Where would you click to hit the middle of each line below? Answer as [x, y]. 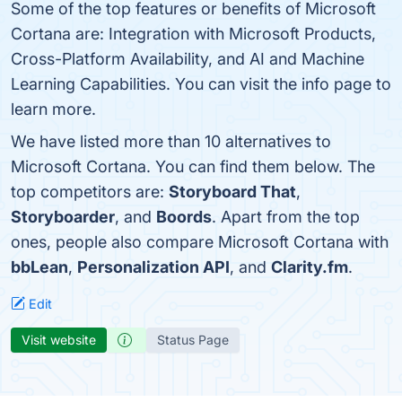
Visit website [59, 340]
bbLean [39, 267]
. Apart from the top [286, 217]
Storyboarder [63, 217]
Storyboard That [232, 192]
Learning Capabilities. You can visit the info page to [201, 84]
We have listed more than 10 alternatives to [171, 141]
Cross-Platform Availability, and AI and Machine [188, 59]
